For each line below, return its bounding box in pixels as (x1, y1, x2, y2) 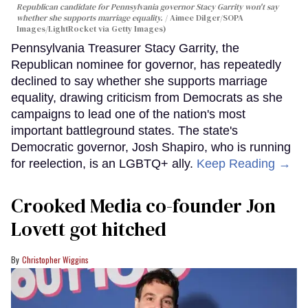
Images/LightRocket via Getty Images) (16, 23, 166, 35)
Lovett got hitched (11, 216, 166, 243)
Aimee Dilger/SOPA (170, 12, 243, 24)
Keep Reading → (197, 157, 291, 171)
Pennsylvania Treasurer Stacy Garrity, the (11, 41, 239, 56)
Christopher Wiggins (22, 254, 89, 266)
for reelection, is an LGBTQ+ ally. (11, 157, 197, 171)
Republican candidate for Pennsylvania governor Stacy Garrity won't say (16, 1, 278, 13)
